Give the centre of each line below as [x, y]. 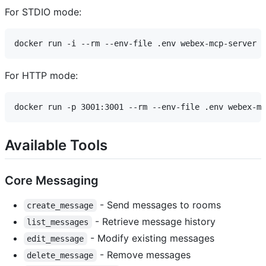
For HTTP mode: [41, 75]
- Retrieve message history [153, 222]
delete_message [60, 256]
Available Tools [56, 145]
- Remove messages [143, 255]
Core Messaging [52, 181]
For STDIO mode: [43, 12]
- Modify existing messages [151, 238]
